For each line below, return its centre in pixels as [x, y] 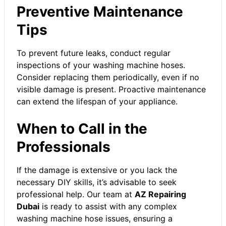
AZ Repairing [160, 194]
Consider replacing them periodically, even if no [108, 77]
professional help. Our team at [76, 194]
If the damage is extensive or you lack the [97, 170]
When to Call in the [82, 128]
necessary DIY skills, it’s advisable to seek [97, 182]
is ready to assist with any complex [108, 206]
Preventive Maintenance [100, 11]
